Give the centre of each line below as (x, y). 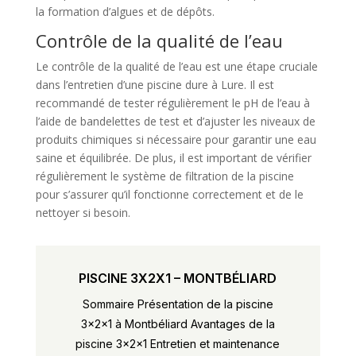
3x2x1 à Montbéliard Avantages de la (178, 323)
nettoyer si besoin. (83, 212)
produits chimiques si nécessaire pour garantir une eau (176, 139)
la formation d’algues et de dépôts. (125, 11)
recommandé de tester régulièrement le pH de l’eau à (172, 103)
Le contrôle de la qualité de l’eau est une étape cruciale (176, 66)
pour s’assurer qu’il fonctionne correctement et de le (169, 194)
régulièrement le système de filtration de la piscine (164, 176)
